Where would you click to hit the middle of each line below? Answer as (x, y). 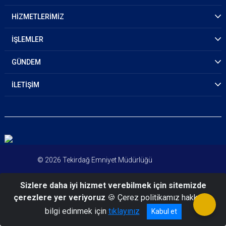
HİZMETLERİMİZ (38, 17)
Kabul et (164, 211)
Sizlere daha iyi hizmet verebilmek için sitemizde (113, 185)
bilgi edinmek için (76, 211)
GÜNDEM (26, 62)
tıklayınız (124, 211)
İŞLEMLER (27, 39)
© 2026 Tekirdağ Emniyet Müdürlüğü (95, 160)
